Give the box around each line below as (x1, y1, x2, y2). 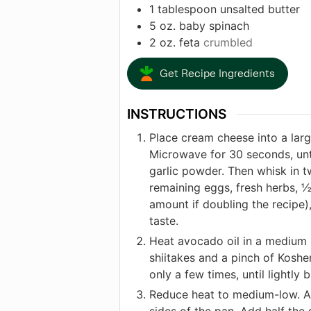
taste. (149, 213, 178, 228)
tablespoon (158, 2, 217, 17)
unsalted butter (220, 2, 300, 17)
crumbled (203, 35, 253, 50)
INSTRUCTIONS (127, 106, 226, 123)
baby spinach (179, 19, 249, 33)
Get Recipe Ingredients (159, 68, 275, 80)
